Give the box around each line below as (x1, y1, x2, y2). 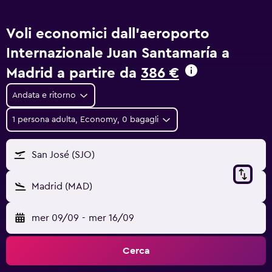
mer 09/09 (32, 213, 79, 223)
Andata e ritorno (12, 91, 76, 100)
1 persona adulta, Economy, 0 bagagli (12, 115, 158, 124)
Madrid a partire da (6, 66, 141, 81)
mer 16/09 (88, 213, 134, 223)
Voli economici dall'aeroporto (6, 27, 209, 41)
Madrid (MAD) (32, 182, 92, 191)
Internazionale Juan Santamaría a (6, 46, 229, 61)
